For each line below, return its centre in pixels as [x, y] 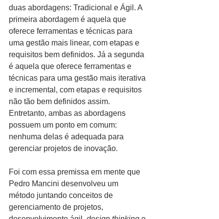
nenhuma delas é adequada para [67, 137]
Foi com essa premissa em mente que [76, 172]
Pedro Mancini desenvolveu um [65, 184]
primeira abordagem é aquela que [68, 19]
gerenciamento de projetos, [57, 207]
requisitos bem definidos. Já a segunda [77, 55]
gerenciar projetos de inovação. [63, 148]
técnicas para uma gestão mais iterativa [78, 78]
